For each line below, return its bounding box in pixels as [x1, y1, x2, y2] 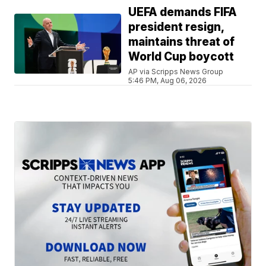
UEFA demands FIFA [128, 5, 237, 19]
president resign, [128, 20, 225, 34]
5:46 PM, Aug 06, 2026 [128, 75, 207, 85]
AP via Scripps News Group [128, 66, 224, 76]
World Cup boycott [128, 49, 235, 64]
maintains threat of [128, 34, 235, 49]
